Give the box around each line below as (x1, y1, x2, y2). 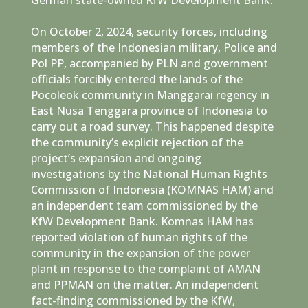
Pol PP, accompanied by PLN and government (30, 55, 268, 71)
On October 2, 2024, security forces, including (30, 23, 267, 39)
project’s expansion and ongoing (30, 150, 201, 166)
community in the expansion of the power (30, 245, 250, 261)
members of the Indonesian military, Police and (30, 39, 277, 55)
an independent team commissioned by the (30, 197, 258, 213)
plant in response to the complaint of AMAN (30, 261, 261, 276)
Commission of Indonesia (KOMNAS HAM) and (30, 181, 274, 197)
